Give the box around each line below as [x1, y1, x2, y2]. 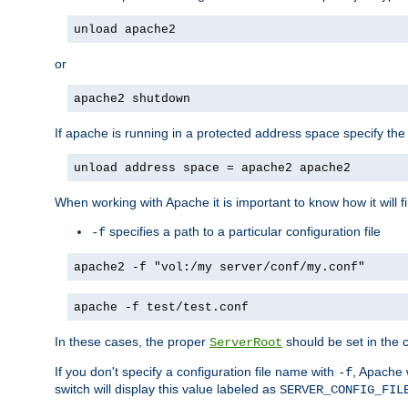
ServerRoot [209, 334, 282, 350]
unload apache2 [74, 22, 176, 36]
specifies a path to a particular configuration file [106, 223, 381, 239]
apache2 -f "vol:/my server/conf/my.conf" [74, 260, 365, 274]
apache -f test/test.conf [74, 300, 249, 314]
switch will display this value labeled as [55, 381, 280, 396]
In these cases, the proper [55, 333, 209, 349]
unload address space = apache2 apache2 [74, 160, 351, 175]
